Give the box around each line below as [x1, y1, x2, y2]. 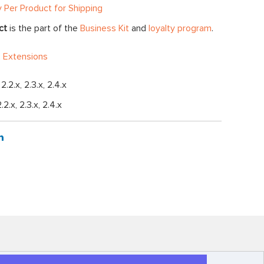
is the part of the [7, 22, 80, 35]
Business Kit [80, 22, 129, 35]
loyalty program [148, 22, 212, 35]
